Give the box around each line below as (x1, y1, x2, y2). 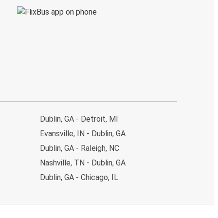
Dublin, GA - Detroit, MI (40, 114, 118, 124)
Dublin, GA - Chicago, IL (40, 172, 118, 182)
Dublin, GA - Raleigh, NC (40, 143, 119, 153)
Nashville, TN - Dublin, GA (40, 158, 126, 167)
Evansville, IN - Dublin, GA (40, 128, 126, 138)
